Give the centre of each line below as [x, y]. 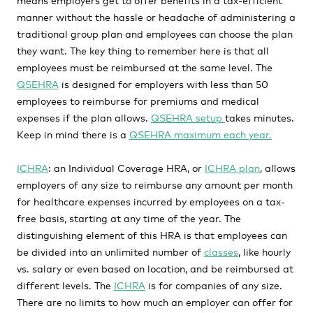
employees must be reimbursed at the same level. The [145, 67]
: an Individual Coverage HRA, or [126, 167]
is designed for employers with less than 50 [163, 83]
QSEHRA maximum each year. [201, 134]
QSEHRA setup [188, 117]
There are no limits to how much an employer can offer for [155, 301]
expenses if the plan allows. [84, 117]
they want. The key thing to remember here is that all [143, 50]
